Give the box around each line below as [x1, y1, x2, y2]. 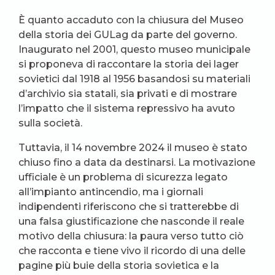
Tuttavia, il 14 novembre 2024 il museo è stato [18, 142, 247, 154]
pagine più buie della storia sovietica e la [18, 260, 219, 272]
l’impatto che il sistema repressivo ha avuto [18, 103, 235, 115]
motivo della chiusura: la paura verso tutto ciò [18, 230, 244, 242]
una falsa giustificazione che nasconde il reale [18, 215, 244, 228]
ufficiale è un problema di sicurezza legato [18, 171, 228, 184]
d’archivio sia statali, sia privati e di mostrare [18, 88, 237, 100]
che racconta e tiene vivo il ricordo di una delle [18, 245, 246, 257]
